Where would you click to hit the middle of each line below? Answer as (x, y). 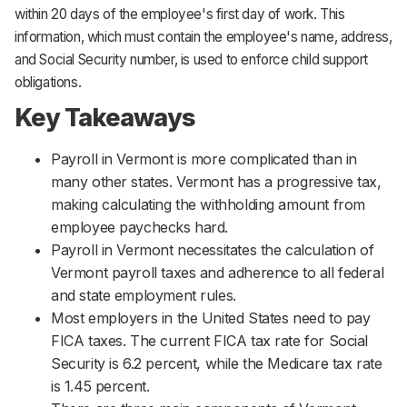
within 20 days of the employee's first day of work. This (180, 15)
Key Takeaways (105, 117)
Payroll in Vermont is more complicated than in (204, 159)
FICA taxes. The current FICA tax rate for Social (210, 340)
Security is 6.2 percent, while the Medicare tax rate (217, 363)
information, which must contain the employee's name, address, (203, 37)
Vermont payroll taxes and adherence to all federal (218, 272)
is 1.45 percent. (100, 386)
